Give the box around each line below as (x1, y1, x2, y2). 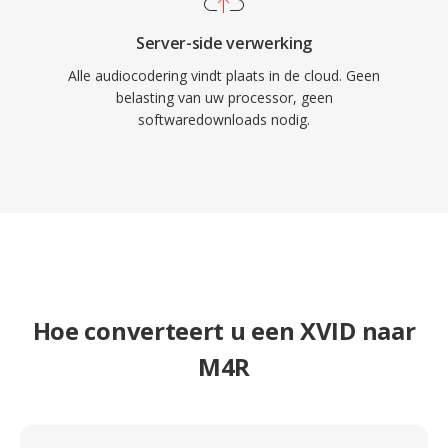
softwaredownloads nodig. (138, 110, 310, 129)
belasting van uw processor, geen (115, 88, 333, 107)
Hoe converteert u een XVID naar (32, 314, 416, 347)
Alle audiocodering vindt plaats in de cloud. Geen (68, 66, 380, 85)
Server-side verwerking (136, 32, 312, 54)
